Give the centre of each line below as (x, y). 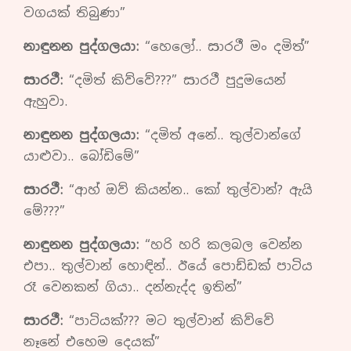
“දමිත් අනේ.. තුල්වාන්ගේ (220, 136)
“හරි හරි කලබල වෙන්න (221, 245)
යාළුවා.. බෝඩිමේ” (81, 157)
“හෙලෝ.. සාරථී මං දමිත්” (224, 47)
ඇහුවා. (45, 102)
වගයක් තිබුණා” (74, 13)
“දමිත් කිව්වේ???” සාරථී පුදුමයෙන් (174, 81)
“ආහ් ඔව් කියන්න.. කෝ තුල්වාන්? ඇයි (188, 190)
